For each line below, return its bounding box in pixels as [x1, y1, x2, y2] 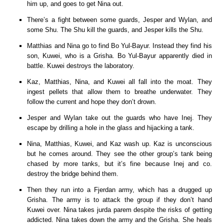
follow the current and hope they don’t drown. [27, 97, 157, 105]
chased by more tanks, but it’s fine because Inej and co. [27, 159, 212, 167]
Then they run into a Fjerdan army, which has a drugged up [27, 185, 212, 193]
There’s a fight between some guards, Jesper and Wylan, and [27, 15, 212, 23]
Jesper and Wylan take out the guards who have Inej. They [27, 113, 212, 121]
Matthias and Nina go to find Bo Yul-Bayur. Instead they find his [27, 41, 212, 49]
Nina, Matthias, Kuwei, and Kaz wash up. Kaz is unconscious [27, 139, 212, 147]
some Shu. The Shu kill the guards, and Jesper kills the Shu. [27, 25, 204, 33]
